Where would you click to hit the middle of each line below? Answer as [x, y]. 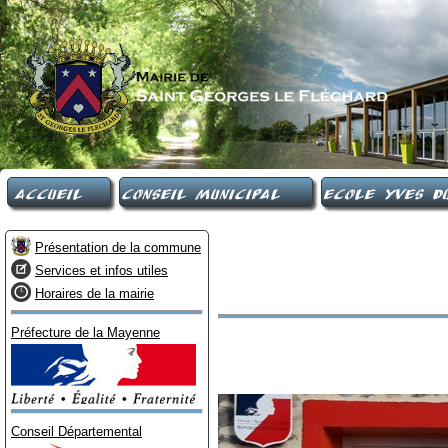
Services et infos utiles [101, 270]
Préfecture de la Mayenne [85, 332]
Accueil [47, 191]
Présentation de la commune [118, 247]
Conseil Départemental [76, 432]
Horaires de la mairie [94, 293]
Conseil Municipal [200, 191]
